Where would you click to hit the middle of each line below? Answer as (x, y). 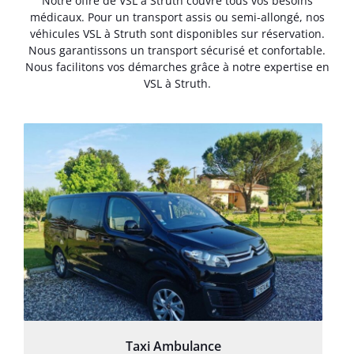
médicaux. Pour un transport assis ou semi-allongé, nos (177, 17)
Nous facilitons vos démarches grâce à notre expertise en (177, 67)
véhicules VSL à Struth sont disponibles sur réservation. (177, 34)
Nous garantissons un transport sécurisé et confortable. (177, 51)
